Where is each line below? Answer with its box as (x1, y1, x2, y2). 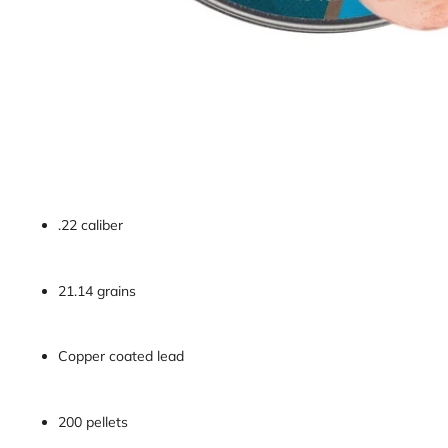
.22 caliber (58, 216, 123, 234)
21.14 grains (58, 281, 136, 300)
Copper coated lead (58, 347, 184, 366)
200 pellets (58, 412, 128, 431)
